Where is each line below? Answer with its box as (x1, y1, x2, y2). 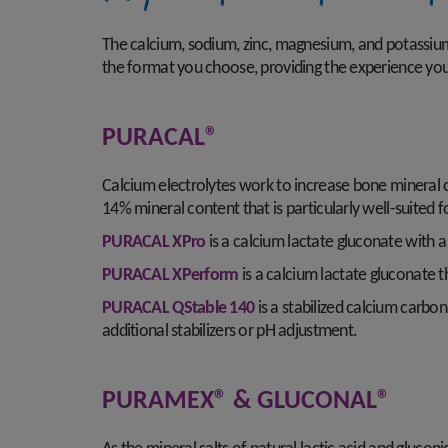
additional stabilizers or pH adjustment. (102, 322, 358, 341)
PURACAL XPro (102, 233, 206, 252)
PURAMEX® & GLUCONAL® (102, 388, 390, 415)
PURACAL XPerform (102, 266, 239, 285)
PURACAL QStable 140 (102, 299, 255, 318)
